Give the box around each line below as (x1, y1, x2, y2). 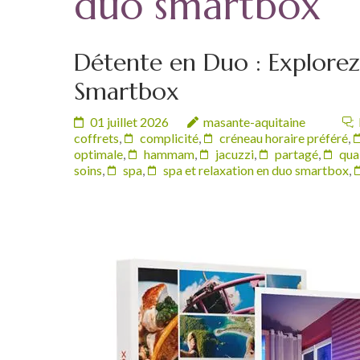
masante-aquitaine (203, 114, 305, 129)
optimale (74, 146, 123, 162)
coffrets (74, 130, 119, 145)
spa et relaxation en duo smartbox (163, 162, 349, 178)
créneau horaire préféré (219, 130, 348, 145)
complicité (140, 130, 198, 145)
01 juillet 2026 (90, 114, 169, 129)
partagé (275, 146, 318, 162)
